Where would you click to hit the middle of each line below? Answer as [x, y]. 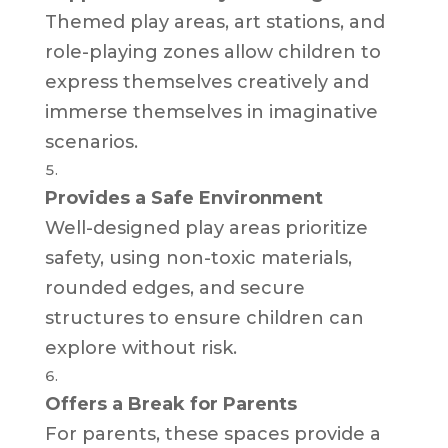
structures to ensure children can [204, 317]
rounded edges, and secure [174, 287]
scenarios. [91, 141]
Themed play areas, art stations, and [214, 21]
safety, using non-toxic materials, [198, 257]
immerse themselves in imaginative [211, 111]
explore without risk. [140, 347]
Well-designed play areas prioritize [206, 227]
